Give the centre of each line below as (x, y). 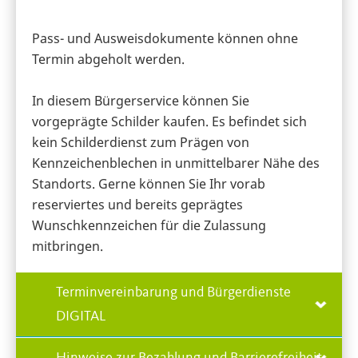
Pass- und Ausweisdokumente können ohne (165, 38)
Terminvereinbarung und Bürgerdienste (173, 292)
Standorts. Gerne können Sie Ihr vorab (149, 183)
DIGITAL (81, 316)
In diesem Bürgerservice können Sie (141, 100)
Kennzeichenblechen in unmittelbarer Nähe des (176, 163)
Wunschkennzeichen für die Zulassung (149, 225)
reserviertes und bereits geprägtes (137, 204)
